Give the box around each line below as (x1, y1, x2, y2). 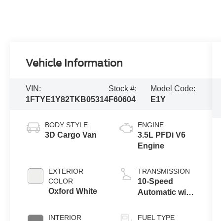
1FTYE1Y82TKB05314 (26, 95, 109, 104)
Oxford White (48, 186, 98, 195)
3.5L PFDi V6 (137, 130, 185, 139)
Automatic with (137, 187, 193, 196)
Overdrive (137, 198, 174, 207)
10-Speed (137, 177, 173, 185)
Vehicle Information (26, 57, 123, 70)
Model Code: (150, 84, 196, 93)
